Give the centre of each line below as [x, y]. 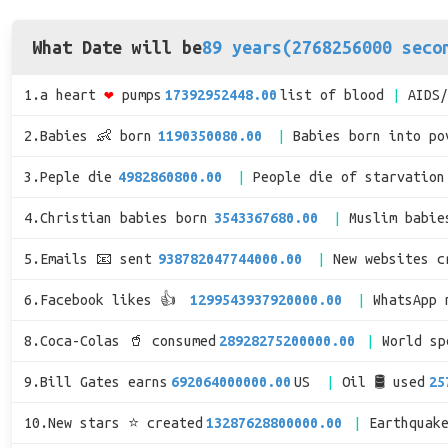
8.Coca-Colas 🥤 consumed [120, 341]
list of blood [332, 95]
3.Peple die [68, 177]
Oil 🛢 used [384, 382]
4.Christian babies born [116, 218]
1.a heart [60, 95]
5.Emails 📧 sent [88, 259]
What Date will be [117, 47]
